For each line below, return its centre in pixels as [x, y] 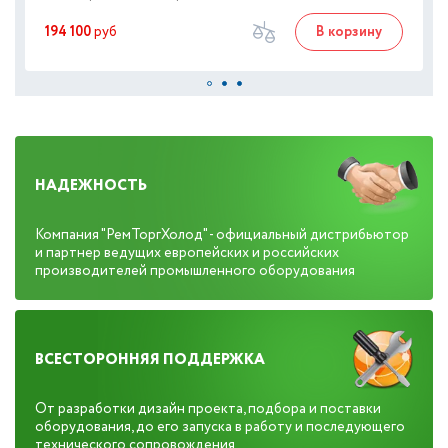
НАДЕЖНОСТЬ [91, 185]
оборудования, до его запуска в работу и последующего [220, 427]
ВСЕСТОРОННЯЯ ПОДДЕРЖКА [150, 359]
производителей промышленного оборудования [195, 271]
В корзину [349, 32]
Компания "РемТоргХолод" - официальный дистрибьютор [222, 235]
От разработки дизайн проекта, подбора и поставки [208, 409]
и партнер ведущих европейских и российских [187, 253]
